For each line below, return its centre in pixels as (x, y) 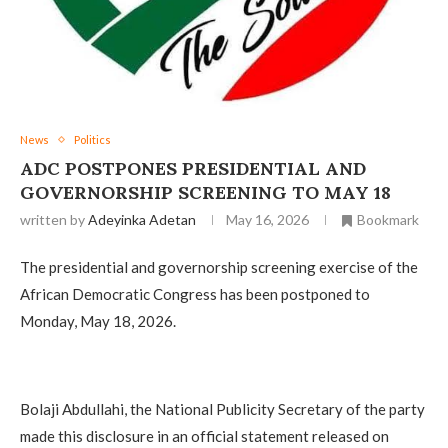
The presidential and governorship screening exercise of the (219, 267)
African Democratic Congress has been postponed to (195, 294)
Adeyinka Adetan (142, 219)
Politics (92, 139)
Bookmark (388, 219)
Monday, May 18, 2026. (98, 321)
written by (54, 219)
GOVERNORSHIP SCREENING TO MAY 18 (205, 192)
